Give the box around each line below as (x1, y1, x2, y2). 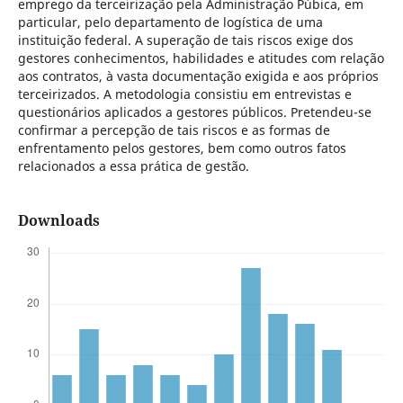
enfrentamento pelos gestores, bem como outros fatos (17, 139, 346, 157)
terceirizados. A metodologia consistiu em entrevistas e (17, 85, 352, 103)
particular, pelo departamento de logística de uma (17, 13, 323, 31)
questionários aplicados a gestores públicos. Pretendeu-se (17, 103, 372, 121)
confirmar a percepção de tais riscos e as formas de (17, 121, 330, 139)
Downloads (17, 210, 100, 231)
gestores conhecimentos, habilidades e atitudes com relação (17, 49, 384, 67)
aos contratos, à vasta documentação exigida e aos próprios (17, 67, 379, 85)
